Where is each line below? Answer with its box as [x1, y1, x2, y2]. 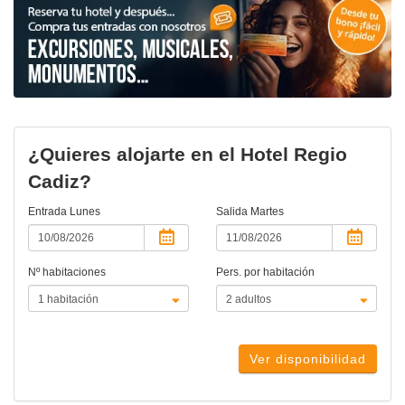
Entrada [28, 205, 70, 219]
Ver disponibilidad [250, 352, 366, 367]
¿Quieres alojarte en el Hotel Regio [28, 144, 347, 165]
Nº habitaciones [28, 266, 106, 279]
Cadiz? [28, 171, 91, 193]
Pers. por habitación [216, 266, 315, 279]
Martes [250, 205, 284, 219]
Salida [216, 205, 250, 219]
